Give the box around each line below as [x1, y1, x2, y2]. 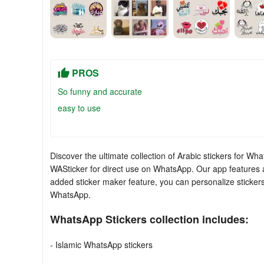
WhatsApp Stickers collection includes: [50, 212, 249, 227]
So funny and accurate [58, 85, 142, 97]
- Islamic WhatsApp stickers [50, 239, 153, 250]
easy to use [58, 102, 101, 114]
